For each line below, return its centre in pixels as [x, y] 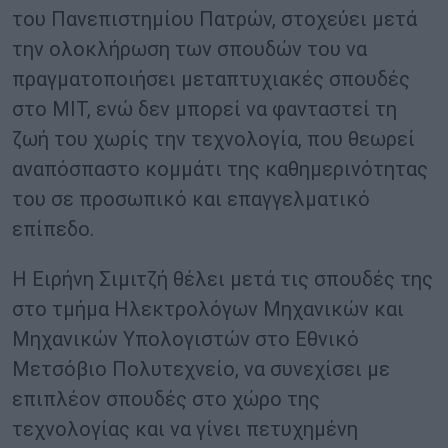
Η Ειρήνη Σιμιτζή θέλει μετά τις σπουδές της [222, 279]
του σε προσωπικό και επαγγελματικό [191, 199]
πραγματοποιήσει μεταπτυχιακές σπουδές [211, 79]
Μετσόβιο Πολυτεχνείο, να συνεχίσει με [201, 369]
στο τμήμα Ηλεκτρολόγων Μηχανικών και [208, 309]
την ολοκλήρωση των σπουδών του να [189, 49]
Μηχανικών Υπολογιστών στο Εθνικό [185, 339]
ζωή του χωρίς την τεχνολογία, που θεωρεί [213, 139]
